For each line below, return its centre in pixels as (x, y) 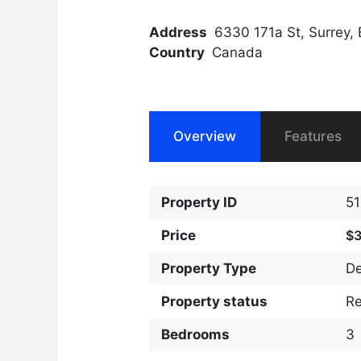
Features (313, 136)
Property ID (199, 202)
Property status (215, 301)
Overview (205, 136)
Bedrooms (196, 334)
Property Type (209, 268)
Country (177, 52)
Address (178, 32)
